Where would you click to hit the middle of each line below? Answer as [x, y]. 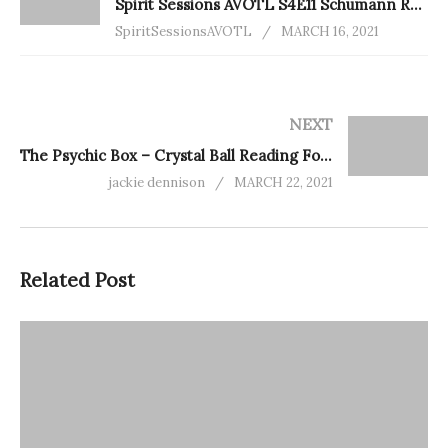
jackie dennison [157, 182]
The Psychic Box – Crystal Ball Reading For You [326, 155]
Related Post [77, 279]
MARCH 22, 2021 [283, 182]
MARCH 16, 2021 [330, 31]
